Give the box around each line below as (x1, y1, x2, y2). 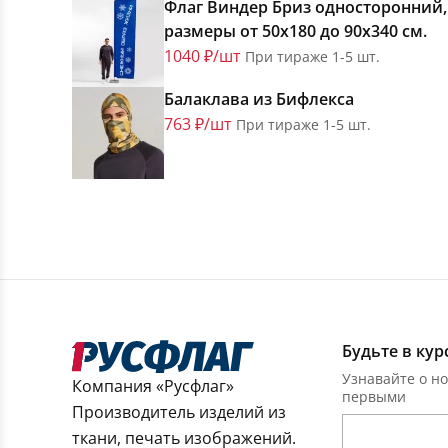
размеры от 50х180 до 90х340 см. (164, 20, 427, 43)
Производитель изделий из (72, 401, 286, 424)
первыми (342, 387, 406, 407)
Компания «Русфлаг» (72, 375, 234, 398)
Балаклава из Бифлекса (164, 88, 354, 111)
